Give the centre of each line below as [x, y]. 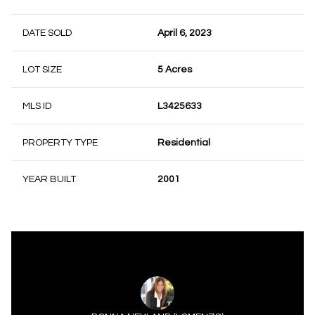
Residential [184, 143]
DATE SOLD [47, 33]
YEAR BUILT [49, 179]
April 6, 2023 [185, 33]
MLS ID [37, 106]
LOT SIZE [42, 70]
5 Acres [175, 70]
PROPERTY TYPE [60, 143]
